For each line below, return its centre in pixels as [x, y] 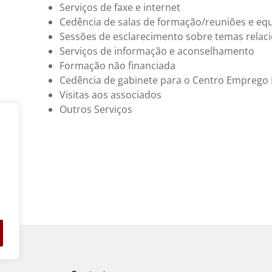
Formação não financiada [117, 65]
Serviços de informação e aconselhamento [157, 51]
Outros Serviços [96, 109]
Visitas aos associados [110, 94]
